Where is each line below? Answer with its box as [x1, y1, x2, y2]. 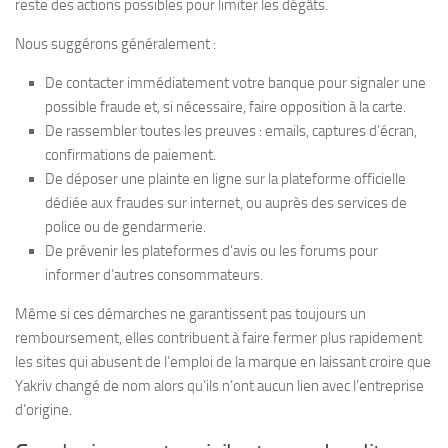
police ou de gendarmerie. [45, 217, 206, 236]
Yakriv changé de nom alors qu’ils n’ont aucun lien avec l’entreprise [15, 376, 424, 395]
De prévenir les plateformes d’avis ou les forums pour [45, 241, 378, 260]
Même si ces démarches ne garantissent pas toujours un [15, 304, 366, 323]
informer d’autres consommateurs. [45, 265, 263, 284]
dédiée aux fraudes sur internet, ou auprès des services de [45, 193, 407, 212]
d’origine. [15, 400, 72, 419]
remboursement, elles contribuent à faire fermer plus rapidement [15, 328, 422, 347]
